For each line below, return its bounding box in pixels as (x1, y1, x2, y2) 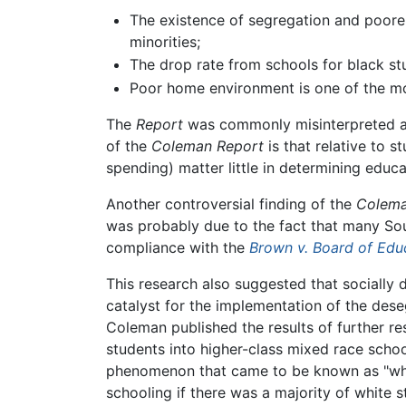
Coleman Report (151, 136, 264, 155)
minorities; (129, 32, 200, 51)
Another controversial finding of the (106, 194, 356, 213)
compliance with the (106, 237, 249, 256)
